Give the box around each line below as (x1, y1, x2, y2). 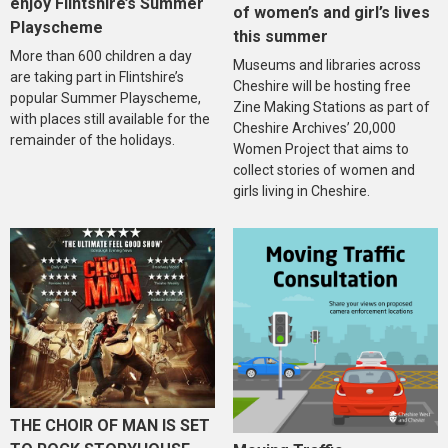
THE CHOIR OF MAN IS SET (10, 416, 210, 436)
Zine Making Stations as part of (232, 99, 430, 116)
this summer (232, 27, 328, 47)
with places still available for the (10, 111, 210, 128)
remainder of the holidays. (10, 132, 175, 149)
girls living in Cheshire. (232, 183, 370, 200)
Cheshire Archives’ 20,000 (232, 120, 396, 137)
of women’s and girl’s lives (232, 3, 430, 23)
